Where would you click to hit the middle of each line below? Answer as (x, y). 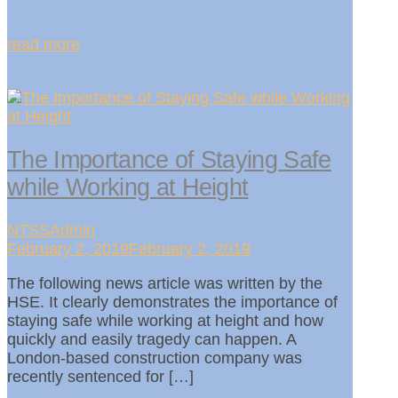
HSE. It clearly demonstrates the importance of (172, 302)
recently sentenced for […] (100, 376)
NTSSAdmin (51, 230)
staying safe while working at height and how (165, 320)
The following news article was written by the (165, 283)
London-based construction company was (155, 358)
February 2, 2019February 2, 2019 (129, 248)
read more (44, 45)
